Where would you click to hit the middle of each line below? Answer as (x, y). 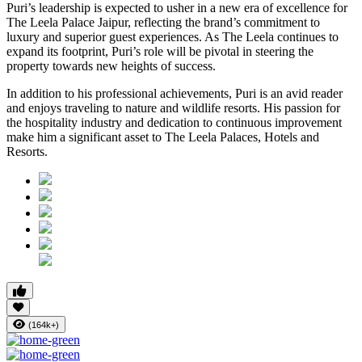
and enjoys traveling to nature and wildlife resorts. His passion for (173, 108)
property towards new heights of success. (111, 66)
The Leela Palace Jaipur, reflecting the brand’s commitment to (163, 23)
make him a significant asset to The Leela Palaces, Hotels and (163, 137)
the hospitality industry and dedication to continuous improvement (174, 123)
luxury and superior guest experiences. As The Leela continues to (173, 37)
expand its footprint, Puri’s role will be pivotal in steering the (160, 52)
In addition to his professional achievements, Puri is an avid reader (175, 94)
